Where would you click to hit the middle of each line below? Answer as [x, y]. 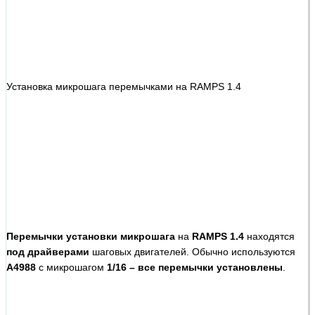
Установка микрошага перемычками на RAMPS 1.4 [124, 86]
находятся [269, 236]
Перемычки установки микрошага [91, 236]
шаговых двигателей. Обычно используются [192, 251]
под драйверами [48, 251]
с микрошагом [71, 267]
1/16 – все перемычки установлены [195, 267]
